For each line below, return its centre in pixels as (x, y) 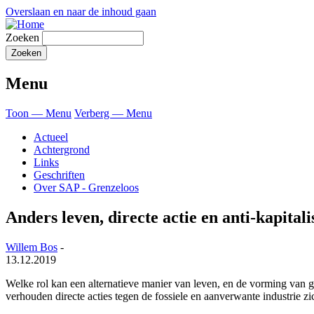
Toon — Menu (39, 113)
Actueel (51, 137)
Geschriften (59, 175)
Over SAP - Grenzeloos (86, 187)
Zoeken (22, 37)
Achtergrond (62, 149)
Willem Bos (32, 247)
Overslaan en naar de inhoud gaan (81, 12)
